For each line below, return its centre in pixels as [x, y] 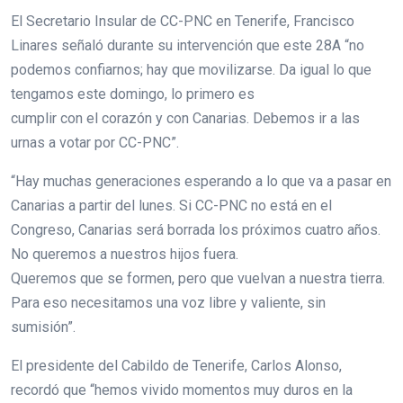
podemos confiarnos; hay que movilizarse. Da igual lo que [191, 69]
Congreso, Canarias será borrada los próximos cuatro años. [196, 229]
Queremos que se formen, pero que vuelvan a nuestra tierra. [198, 278]
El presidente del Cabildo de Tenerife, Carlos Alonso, [176, 365]
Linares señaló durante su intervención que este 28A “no [188, 45]
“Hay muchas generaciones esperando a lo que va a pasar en [201, 181]
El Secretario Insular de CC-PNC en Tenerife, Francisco [183, 21]
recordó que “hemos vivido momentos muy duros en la [182, 390]
